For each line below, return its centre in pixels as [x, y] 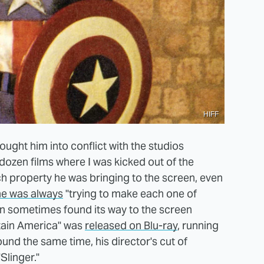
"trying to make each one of [130, 194]
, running [198, 226]
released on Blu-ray [131, 226]
